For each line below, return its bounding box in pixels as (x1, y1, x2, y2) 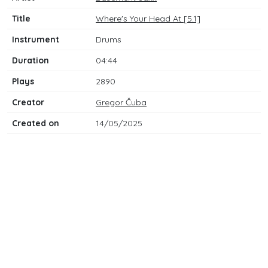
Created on (12, 118, 59, 129)
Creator (12, 97, 44, 108)
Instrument (12, 34, 59, 45)
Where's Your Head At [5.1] (96, 13, 200, 24)
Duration (12, 55, 49, 66)
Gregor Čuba (96, 97, 147, 108)
